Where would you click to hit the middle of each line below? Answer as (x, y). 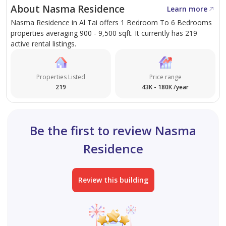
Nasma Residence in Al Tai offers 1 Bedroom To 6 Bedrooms (111, 23)
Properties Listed (61, 77)
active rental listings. (43, 44)
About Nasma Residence (68, 9)
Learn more (187, 9)
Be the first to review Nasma (113, 131)
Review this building (113, 180)
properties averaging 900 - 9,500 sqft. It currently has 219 (104, 33)
